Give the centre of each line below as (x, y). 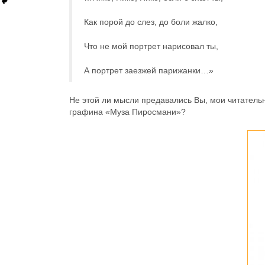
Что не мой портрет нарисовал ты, (151, 46)
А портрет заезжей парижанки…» (149, 70)
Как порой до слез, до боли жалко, (151, 22)
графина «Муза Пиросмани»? (127, 112)
